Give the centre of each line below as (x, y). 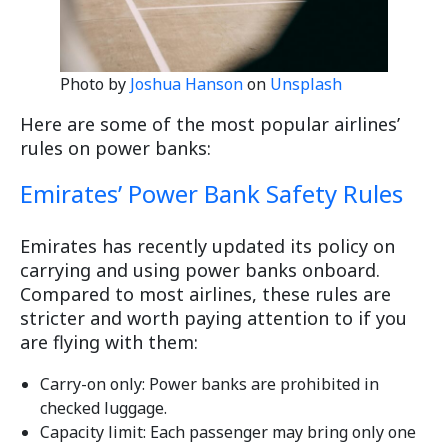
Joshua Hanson (186, 84)
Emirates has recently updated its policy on (207, 246)
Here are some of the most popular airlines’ (210, 124)
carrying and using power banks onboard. (200, 270)
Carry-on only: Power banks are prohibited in (209, 384)
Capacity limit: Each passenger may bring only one (228, 432)
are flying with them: (109, 342)
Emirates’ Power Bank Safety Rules (211, 194)
